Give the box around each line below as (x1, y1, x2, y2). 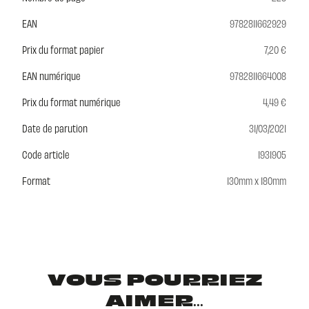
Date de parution (22, 121, 88, 134)
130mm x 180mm (227, 173, 286, 187)
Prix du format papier (22, 42, 104, 56)
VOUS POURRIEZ (47, 272, 262, 290)
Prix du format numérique (22, 94, 121, 108)
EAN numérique (22, 68, 81, 82)
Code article (22, 147, 70, 161)
